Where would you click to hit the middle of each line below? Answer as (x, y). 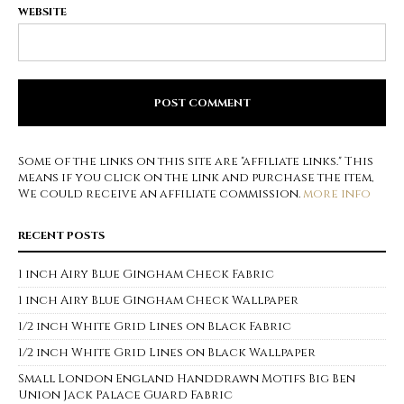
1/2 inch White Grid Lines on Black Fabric (155, 327)
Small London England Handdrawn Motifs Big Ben (187, 379)
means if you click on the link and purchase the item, (196, 178)
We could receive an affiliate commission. (161, 194)
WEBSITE (42, 12)
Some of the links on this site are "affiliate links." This (196, 162)
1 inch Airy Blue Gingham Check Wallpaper (158, 301)
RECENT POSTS (61, 236)
